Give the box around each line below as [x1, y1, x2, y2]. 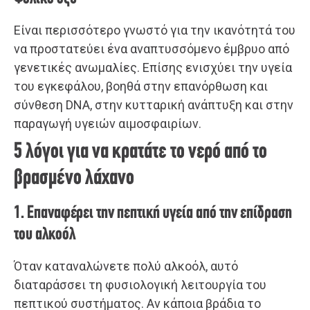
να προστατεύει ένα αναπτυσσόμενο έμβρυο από [14, 41, 289, 56]
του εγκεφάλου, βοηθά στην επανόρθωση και [14, 78, 268, 93]
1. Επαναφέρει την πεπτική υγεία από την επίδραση [14, 203, 292, 223]
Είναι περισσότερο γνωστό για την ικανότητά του [14, 22, 295, 37]
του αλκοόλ [14, 225, 75, 244]
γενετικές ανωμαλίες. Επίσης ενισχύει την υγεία [14, 60, 292, 75]
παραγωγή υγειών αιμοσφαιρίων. [14, 116, 201, 131]
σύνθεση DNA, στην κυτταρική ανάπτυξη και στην [14, 97, 293, 112]
